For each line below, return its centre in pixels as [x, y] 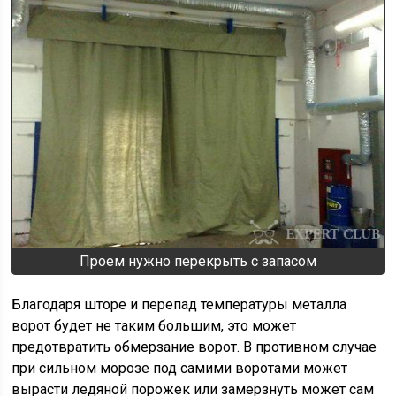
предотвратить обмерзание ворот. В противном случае [194, 346]
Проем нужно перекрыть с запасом [198, 261]
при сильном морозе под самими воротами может [180, 368]
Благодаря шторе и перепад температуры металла [179, 304]
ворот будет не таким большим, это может [154, 325]
